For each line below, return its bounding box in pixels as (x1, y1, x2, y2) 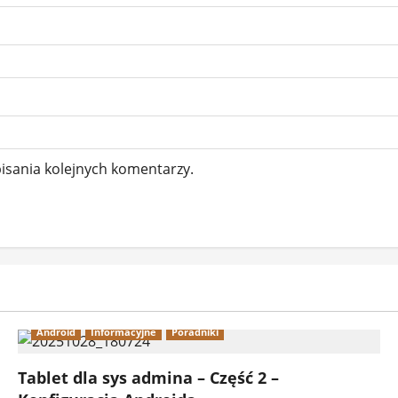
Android (36, 325, 76, 339)
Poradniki (171, 325, 219, 339)
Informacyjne (90, 325, 156, 339)
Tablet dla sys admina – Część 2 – (17, 367, 279, 389)
